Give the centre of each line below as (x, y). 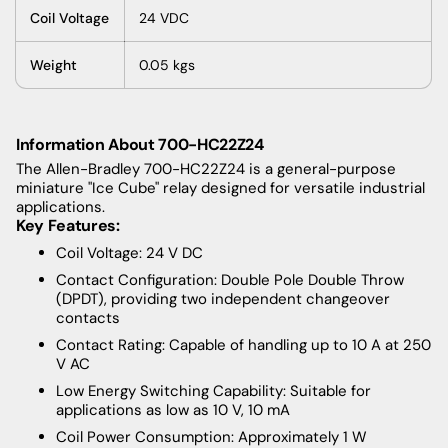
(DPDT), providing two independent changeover (223, 298)
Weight (53, 64)
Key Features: (68, 225)
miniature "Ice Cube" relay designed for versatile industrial (220, 187)
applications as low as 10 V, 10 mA (173, 409)
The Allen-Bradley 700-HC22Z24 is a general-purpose (206, 168)
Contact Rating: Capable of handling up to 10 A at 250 (243, 344)
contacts (88, 317)
